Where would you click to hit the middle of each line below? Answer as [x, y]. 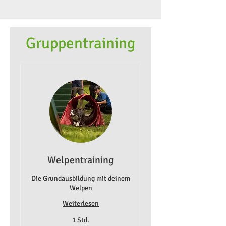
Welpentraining [81, 160]
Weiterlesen [81, 204]
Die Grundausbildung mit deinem [81, 179]
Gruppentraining [80, 43]
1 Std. [81, 220]
